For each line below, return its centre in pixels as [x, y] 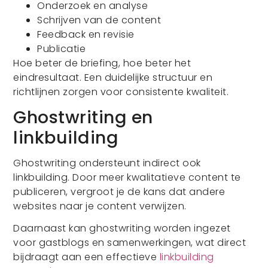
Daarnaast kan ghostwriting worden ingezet [122, 229]
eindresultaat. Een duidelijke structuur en [113, 77]
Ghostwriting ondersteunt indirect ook [107, 163]
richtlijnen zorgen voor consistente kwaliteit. [121, 92]
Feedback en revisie [86, 34]
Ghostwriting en [83, 117]
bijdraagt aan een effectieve [86, 257]
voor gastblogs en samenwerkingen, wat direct [130, 243]
